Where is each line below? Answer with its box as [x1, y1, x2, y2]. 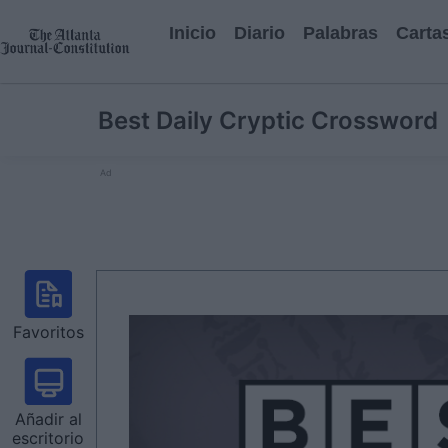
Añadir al [14, 409, 82, 429]
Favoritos [12, 322, 84, 342]
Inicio [169, 23, 216, 43]
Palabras [303, 23, 378, 43]
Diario [234, 23, 285, 43]
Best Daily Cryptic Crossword [98, 106, 438, 135]
